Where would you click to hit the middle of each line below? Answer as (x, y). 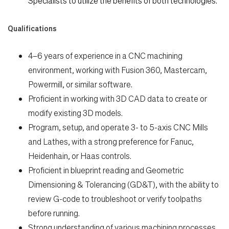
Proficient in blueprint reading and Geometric (106, 170)
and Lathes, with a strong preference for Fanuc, (111, 141)
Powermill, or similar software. (80, 84)
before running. (54, 213)
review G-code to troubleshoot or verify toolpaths (115, 198)
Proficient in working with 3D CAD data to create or (118, 98)
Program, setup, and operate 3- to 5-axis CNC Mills (118, 127)
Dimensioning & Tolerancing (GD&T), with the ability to (123, 184)
